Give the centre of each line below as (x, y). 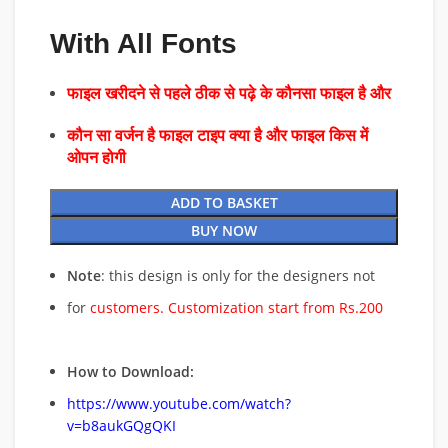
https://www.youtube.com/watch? (179, 403)
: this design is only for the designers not (238, 275)
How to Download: (130, 371)
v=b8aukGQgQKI (121, 425)
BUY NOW (224, 230)
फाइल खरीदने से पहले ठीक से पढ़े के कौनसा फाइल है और (231, 93)
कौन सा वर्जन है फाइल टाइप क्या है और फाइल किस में (217, 135)
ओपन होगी (96, 157)
